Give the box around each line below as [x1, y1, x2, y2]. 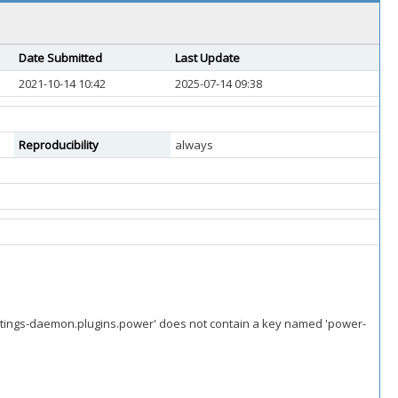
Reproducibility [19, 137, 99, 153]
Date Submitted [19, 50, 102, 66]
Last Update [175, 50, 240, 66]
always [175, 137, 213, 153]
